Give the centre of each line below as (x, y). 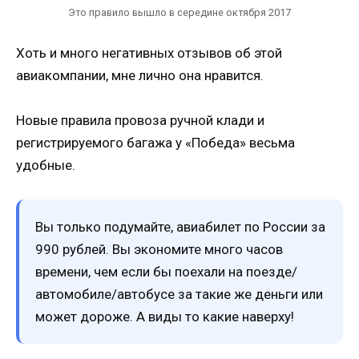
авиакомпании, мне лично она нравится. (140, 75)
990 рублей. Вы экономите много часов (159, 250)
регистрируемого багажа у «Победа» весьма (155, 143)
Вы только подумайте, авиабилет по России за (180, 227)
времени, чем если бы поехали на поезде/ (166, 272)
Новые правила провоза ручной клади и (140, 121)
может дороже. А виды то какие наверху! (165, 317)
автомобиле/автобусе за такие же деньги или (179, 294)
